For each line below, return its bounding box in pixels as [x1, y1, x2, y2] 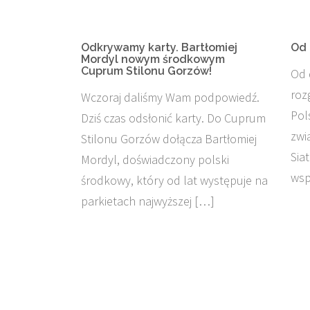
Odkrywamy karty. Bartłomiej [81, 41, 237, 54]
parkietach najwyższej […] [81, 193, 215, 209]
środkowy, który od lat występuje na [81, 172, 268, 188]
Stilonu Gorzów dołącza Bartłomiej [81, 131, 257, 147]
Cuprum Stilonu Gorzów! [81, 64, 212, 77]
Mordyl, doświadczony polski [81, 152, 229, 167]
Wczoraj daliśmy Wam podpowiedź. [81, 89, 259, 105]
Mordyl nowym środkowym [81, 53, 225, 66]
